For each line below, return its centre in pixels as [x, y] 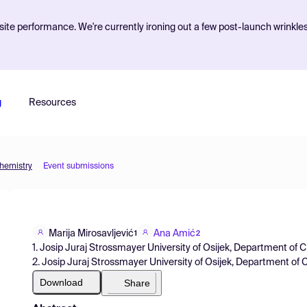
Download [61, 282]
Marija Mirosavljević [91, 233]
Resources [52, 103]
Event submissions [78, 167]
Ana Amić [174, 233]
